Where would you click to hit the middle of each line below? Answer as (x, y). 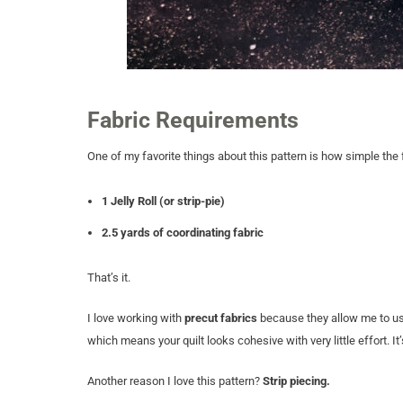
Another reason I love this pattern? (175, 381)
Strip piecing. (296, 381)
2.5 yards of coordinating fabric (183, 233)
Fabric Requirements (193, 120)
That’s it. (109, 278)
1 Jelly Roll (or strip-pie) (163, 201)
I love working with (136, 318)
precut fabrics (221, 318)
